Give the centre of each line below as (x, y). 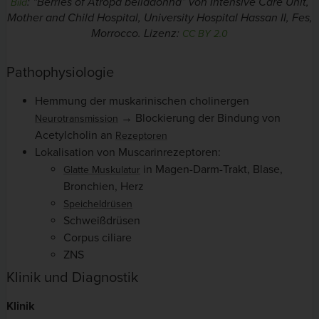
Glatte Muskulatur (102, 169)
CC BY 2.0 (205, 33)
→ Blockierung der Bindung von (199, 118)
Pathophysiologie (60, 72)
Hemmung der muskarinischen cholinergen (142, 101)
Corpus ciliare (98, 237)
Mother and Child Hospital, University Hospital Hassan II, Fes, (159, 17)
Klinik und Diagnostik (72, 277)
